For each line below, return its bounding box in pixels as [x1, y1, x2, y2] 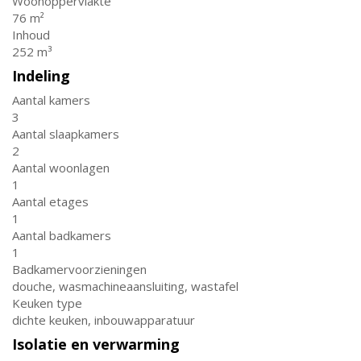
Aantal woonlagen [12, 160, 110, 176]
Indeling [12, 66, 70, 85]
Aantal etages [12, 193, 89, 210]
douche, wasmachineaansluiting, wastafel [12, 278, 239, 294]
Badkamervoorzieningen [12, 261, 147, 277]
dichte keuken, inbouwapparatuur [12, 312, 195, 328]
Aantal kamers [12, 92, 90, 108]
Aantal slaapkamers [12, 126, 119, 142]
